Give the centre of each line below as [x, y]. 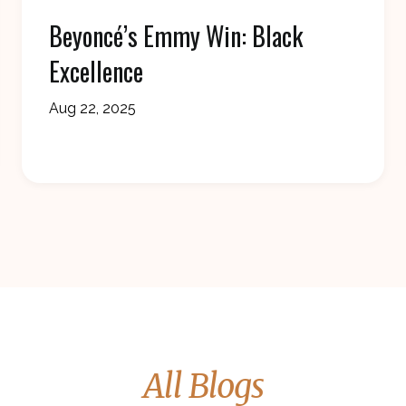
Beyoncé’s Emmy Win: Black [176, 36]
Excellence [96, 72]
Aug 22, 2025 [92, 109]
